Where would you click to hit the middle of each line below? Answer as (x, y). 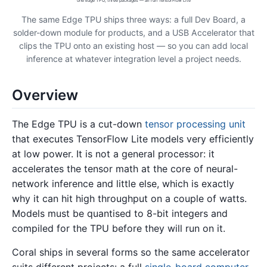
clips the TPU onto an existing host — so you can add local (133, 46)
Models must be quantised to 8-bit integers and (120, 214)
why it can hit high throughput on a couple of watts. (129, 199)
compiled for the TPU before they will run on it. (119, 229)
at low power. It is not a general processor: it (113, 154)
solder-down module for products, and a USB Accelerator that (133, 33)
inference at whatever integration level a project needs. (133, 59)
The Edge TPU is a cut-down (78, 124)
